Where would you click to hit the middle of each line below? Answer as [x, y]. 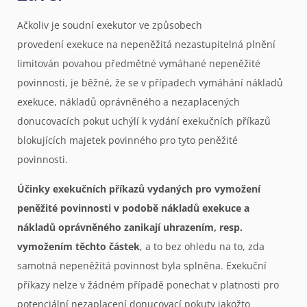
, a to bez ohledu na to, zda [202, 246]
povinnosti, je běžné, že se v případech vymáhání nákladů [150, 83]
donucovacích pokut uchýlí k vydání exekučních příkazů [144, 121]
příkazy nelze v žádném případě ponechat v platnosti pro [148, 284]
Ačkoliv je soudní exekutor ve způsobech [110, 25]
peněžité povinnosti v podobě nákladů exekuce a [133, 208]
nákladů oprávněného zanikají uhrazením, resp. [130, 227]
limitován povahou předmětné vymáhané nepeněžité [139, 64]
